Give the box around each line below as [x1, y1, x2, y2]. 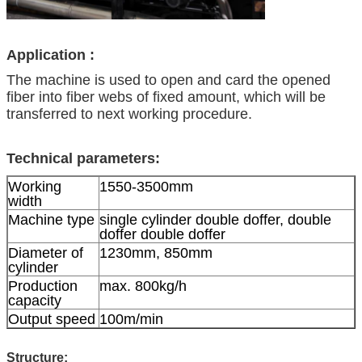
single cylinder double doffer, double [99, 211, 331, 228]
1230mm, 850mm [99, 244, 213, 261]
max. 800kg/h [99, 277, 187, 294]
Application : [6, 46, 95, 63]
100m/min [99, 310, 163, 327]
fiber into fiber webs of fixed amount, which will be [6, 88, 326, 105]
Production [8, 277, 78, 294]
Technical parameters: [6, 149, 160, 166]
